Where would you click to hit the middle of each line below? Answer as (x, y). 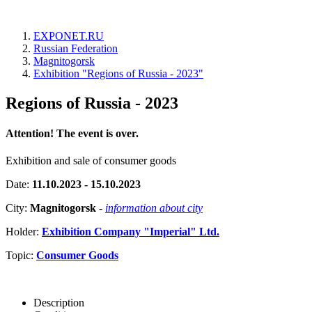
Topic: (21, 256)
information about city (154, 208)
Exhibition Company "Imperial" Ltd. (131, 232)
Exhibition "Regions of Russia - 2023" (118, 73)
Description (59, 303)
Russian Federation (76, 48)
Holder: (24, 232)
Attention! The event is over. (72, 134)
